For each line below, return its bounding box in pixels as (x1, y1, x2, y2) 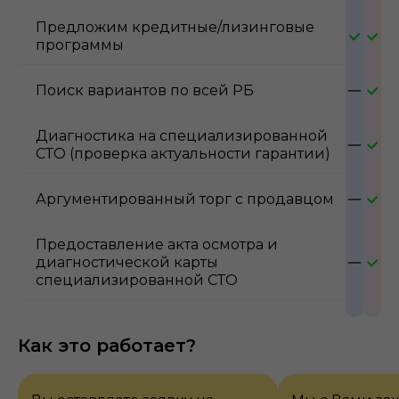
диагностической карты (36, 253, 218, 271)
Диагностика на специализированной (36, 126, 328, 144)
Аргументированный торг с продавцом (36, 190, 334, 208)
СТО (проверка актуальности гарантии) (36, 144, 330, 162)
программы (36, 36, 124, 53)
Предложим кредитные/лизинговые (36, 18, 314, 36)
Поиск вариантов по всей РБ (36, 81, 254, 99)
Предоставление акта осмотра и (36, 235, 278, 253)
